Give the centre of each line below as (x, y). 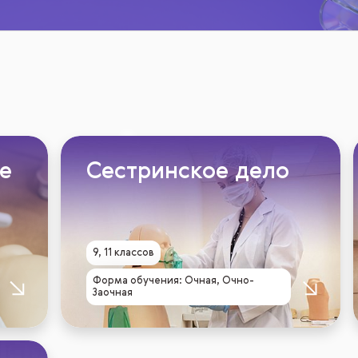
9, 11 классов (123, 253)
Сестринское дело (187, 173)
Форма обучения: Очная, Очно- (173, 281)
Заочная (112, 293)
